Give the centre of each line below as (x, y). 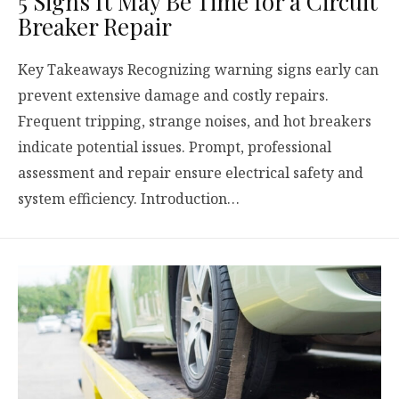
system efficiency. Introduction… (129, 198)
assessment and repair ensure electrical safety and (191, 172)
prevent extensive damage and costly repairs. (173, 95)
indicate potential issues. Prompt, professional (175, 147)
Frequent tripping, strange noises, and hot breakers (195, 121)
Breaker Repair (95, 26)
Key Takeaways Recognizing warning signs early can (198, 69)
